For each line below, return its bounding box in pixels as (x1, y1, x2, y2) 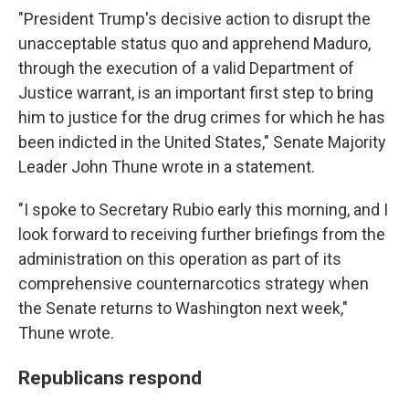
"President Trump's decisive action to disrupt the (18, 9, 371, 28)
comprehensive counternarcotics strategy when (18, 274, 369, 293)
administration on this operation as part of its (18, 249, 341, 268)
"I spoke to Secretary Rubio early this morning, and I (18, 200, 388, 219)
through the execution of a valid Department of (18, 58, 354, 78)
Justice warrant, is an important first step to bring (18, 83, 373, 102)
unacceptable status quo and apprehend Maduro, (18, 34, 371, 53)
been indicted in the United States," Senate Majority (18, 132, 386, 152)
